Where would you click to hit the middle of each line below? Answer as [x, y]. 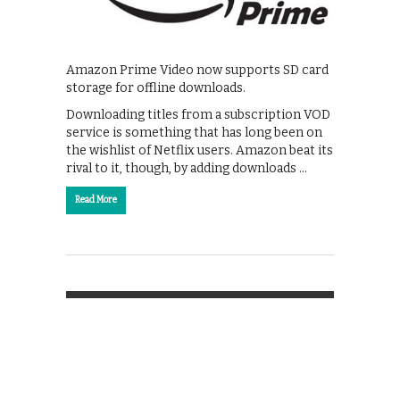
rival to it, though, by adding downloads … [187, 168]
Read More [96, 200]
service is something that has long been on [194, 132]
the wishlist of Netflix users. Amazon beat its [200, 150]
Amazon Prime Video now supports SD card [197, 70]
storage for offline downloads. [156, 87]
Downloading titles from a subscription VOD [198, 114]
